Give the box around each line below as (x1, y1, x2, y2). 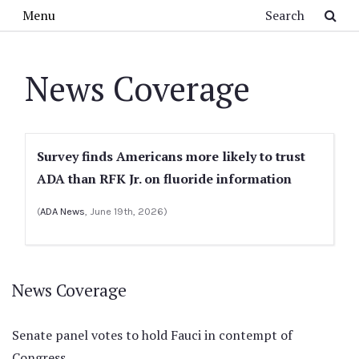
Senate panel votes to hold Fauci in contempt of (12, 326, 292, 344)
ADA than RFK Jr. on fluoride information (37, 170, 292, 188)
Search (102, 2, 141, 20)
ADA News (40, 205, 85, 217)
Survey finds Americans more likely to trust (37, 147, 305, 165)
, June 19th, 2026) (85, 205, 167, 217)
